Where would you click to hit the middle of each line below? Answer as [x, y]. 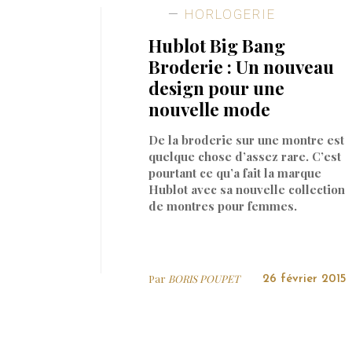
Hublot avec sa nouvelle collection [247, 189]
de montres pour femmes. [223, 205]
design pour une [217, 88]
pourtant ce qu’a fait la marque [235, 172]
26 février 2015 [304, 279]
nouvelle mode [210, 109]
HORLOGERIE [228, 15]
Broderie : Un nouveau [242, 66]
